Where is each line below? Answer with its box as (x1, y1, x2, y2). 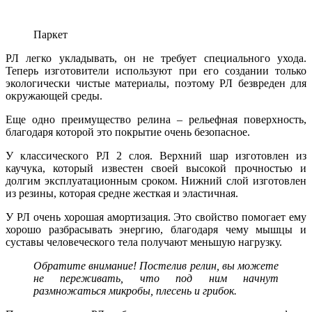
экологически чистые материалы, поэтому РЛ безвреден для (6, 77, 306, 90)
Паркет (33, 29, 68, 41)
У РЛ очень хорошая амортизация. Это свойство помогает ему (6, 211, 306, 224)
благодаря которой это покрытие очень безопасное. (6, 126, 250, 139)
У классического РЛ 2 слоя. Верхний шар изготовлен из (6, 150, 306, 162)
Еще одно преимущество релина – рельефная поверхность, (6, 114, 306, 126)
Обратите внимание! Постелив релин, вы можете (33, 260, 279, 272)
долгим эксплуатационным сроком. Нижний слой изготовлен (6, 175, 306, 187)
